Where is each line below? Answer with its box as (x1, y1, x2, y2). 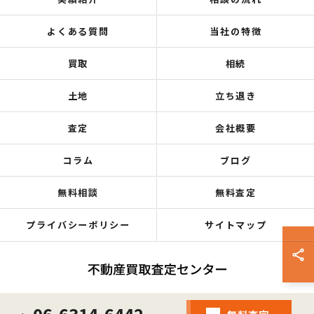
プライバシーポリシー (25, 218, 131, 231)
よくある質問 (46, 25, 110, 38)
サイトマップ (204, 218, 268, 231)
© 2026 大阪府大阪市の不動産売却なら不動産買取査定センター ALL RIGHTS (11, 302, 303, 313)
